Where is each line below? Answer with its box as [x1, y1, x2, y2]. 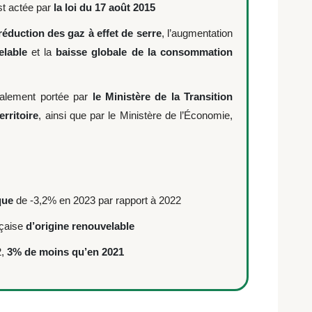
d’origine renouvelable [26, 220, 134, 232]
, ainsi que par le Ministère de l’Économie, [38, 109, 233, 121]
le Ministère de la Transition [88, 91, 233, 102]
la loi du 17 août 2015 [54, 1, 155, 13]
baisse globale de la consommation [56, 46, 233, 58]
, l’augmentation [161, 27, 233, 39]
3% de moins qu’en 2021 [7, 246, 124, 258]
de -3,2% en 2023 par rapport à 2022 [13, 194, 181, 206]
